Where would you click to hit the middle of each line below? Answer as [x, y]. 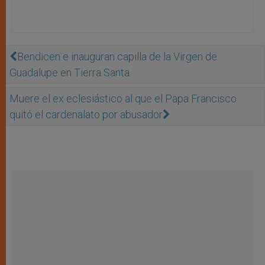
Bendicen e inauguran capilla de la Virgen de [117, 56]
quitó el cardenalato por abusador [86, 114]
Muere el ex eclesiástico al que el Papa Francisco [123, 98]
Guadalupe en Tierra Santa [70, 72]
